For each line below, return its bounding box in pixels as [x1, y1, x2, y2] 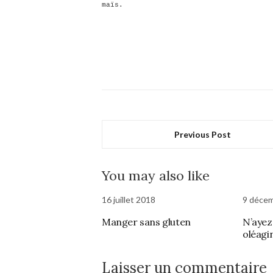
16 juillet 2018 [102, 194, 155, 205]
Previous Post [174, 129, 232, 140]
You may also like [102, 167, 210, 184]
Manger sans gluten [102, 216, 191, 228]
